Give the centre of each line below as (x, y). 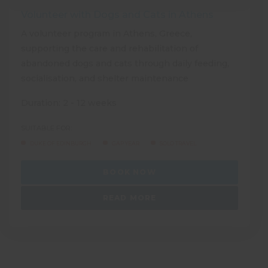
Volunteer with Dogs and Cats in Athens (117, 15)
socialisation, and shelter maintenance (105, 78)
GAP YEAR (126, 143)
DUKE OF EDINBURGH (61, 143)
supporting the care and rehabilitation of (109, 48)
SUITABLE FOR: (46, 128)
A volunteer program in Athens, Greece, (106, 33)
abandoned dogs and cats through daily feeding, (125, 63)
